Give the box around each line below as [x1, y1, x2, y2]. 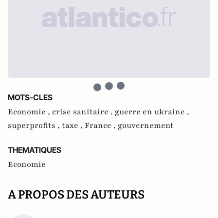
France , [85, 120, 118, 131]
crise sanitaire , [52, 107, 115, 117]
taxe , [62, 120, 85, 131]
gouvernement [118, 120, 174, 131]
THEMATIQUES [8, 145, 61, 155]
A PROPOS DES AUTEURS [8, 188, 145, 201]
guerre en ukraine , [115, 107, 189, 117]
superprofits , [8, 120, 62, 131]
